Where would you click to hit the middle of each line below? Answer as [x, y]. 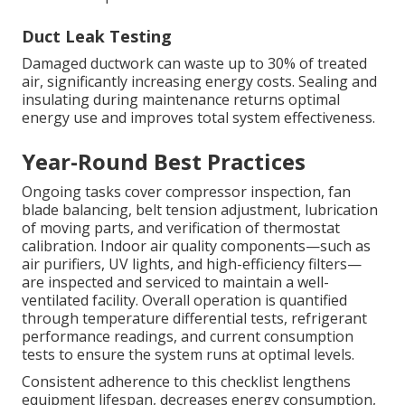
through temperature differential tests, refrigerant [194, 319]
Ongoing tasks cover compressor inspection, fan [186, 192]
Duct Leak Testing [97, 37]
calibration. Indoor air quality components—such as [196, 246]
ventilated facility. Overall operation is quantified [184, 301]
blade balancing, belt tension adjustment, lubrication [200, 210]
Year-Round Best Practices [164, 162]
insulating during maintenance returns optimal [181, 100]
